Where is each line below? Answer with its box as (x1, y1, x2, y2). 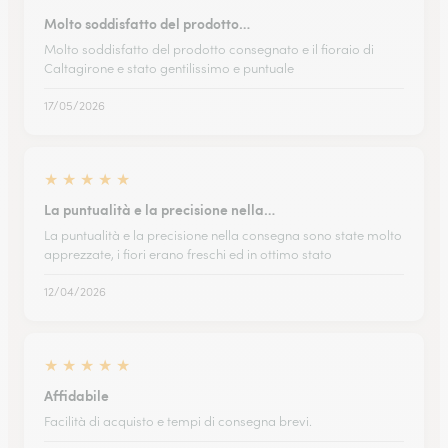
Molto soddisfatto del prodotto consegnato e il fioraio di (44, 41, 374, 58)
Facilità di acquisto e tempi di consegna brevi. (44, 413, 312, 430)
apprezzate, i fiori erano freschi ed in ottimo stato (44, 246, 332, 263)
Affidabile (44, 385, 109, 405)
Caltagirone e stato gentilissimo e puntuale (44, 60, 294, 77)
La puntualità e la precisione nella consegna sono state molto (44, 227, 402, 244)
